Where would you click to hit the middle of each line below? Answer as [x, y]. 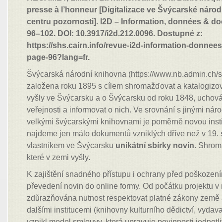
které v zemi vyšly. [59, 157]
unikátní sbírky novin [155, 145]
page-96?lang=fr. [58, 57]
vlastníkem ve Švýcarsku [71, 145]
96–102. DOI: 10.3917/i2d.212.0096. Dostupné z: [115, 33]
